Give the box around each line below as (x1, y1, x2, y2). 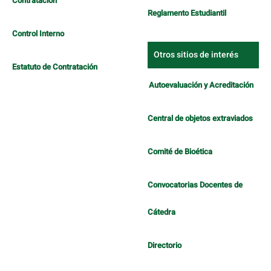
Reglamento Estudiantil (148, 7, 226, 19)
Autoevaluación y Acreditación (149, 79, 253, 91)
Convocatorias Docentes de (148, 179, 243, 191)
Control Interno (12, 28, 64, 40)
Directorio (148, 240, 181, 252)
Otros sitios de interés (154, 48, 238, 62)
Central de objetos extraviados (148, 113, 253, 125)
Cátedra (148, 206, 175, 218)
